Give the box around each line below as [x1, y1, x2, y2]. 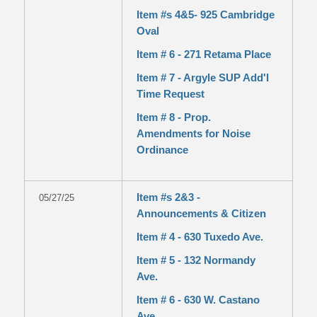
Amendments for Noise [136, 127, 250, 139]
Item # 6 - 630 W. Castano [136, 294, 260, 306]
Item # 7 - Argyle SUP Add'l [136, 71, 269, 83]
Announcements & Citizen [136, 207, 266, 219]
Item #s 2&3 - [136, 191, 200, 203]
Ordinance [136, 144, 188, 156]
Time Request [136, 88, 204, 100]
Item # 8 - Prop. [136, 111, 211, 123]
